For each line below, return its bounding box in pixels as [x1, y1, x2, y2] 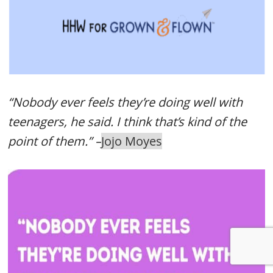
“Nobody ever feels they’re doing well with [8, 94, 243, 110]
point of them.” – [8, 133, 102, 149]
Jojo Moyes [101, 133, 163, 149]
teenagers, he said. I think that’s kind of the [8, 113, 247, 130]
